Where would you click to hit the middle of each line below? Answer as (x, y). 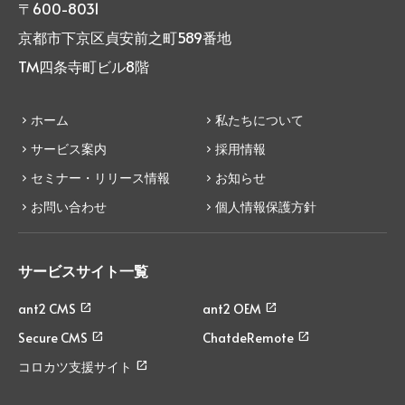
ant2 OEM (232, 309)
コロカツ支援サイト (75, 367)
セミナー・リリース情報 (100, 178)
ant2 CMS (47, 309)
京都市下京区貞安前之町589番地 (125, 38)
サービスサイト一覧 (83, 271)
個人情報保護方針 (266, 207)
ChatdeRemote (248, 338)
